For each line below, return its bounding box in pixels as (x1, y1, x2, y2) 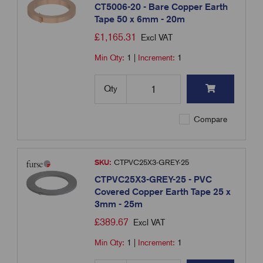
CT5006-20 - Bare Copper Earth (95, 1, 228, 13)
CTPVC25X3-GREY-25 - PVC (95, 174, 213, 186)
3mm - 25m (95, 198, 143, 210)
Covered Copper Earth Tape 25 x (95, 186, 231, 198)
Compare (191, 114, 228, 124)
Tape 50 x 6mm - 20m (95, 14, 186, 25)
